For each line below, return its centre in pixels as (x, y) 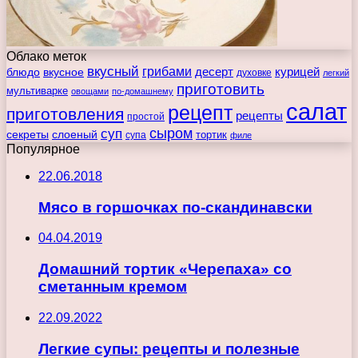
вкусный (113, 71)
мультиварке (37, 90)
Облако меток (46, 56)
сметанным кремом (113, 287)
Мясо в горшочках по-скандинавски (175, 207)
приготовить (221, 88)
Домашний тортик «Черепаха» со (165, 269)
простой (146, 116)
